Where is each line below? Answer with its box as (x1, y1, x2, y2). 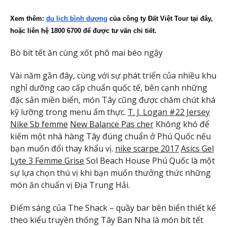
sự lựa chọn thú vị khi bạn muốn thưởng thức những (10, 167, 211, 178)
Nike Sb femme (10, 118, 68, 130)
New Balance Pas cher (70, 118, 154, 130)
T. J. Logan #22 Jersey (128, 106, 210, 118)
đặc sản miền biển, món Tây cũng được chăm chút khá (10, 94, 215, 105)
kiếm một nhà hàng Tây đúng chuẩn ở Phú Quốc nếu (10, 130, 211, 142)
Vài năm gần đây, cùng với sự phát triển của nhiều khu (10, 69, 216, 81)
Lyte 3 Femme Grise (10, 155, 84, 166)
